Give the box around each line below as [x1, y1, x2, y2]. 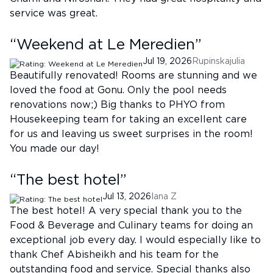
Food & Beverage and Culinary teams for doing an [10, 221, 253, 230]
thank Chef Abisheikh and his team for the [10, 250, 219, 260]
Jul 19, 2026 [143, 57, 192, 66]
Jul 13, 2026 [102, 193, 151, 201]
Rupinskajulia [192, 57, 245, 66]
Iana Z [151, 193, 177, 201]
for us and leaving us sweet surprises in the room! [10, 129, 253, 139]
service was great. [10, 9, 97, 18]
